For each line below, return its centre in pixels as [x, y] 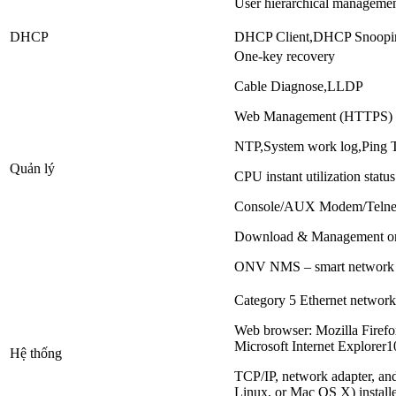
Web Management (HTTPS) [313, 117]
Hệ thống [36, 354]
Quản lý [32, 169]
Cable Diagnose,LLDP [299, 87]
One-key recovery [285, 57]
